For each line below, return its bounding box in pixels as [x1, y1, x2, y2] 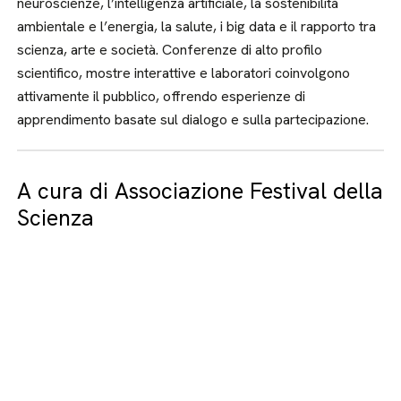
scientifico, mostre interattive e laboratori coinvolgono [17, 64, 351, 82]
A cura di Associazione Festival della [17, 176, 384, 206]
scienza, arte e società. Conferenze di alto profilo [17, 40, 323, 59]
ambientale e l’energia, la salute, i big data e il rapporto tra [17, 17, 377, 36]
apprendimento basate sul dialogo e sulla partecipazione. [17, 110, 370, 129]
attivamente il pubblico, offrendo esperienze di [17, 87, 306, 106]
